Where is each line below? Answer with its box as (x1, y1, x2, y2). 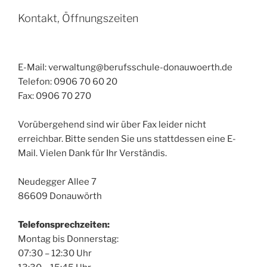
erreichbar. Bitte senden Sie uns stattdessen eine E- (18, 133, 236, 145)
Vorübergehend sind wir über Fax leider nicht (18, 119, 206, 131)
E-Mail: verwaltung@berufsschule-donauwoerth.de (18, 62, 232, 73)
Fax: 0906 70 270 (18, 91, 91, 102)
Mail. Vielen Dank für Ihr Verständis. (18, 148, 167, 159)
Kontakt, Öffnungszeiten (18, 11, 138, 24)
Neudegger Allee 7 (18, 176, 97, 188)
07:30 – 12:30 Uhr (18, 248, 92, 259)
